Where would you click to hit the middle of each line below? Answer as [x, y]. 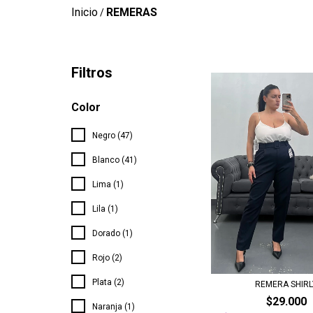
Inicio [85, 13]
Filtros [92, 73]
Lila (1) [105, 209]
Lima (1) [108, 185]
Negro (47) [112, 136]
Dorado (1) [112, 234]
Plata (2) [108, 283]
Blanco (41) [115, 160]
